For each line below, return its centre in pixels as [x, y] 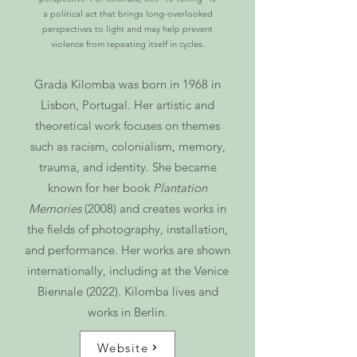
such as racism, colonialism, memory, [127, 146]
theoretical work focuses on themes [127, 126]
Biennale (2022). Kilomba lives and [127, 291]
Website [123, 347]
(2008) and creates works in [154, 208]
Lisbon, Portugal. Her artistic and [127, 105]
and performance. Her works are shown [127, 250]
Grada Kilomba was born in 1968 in [127, 84]
